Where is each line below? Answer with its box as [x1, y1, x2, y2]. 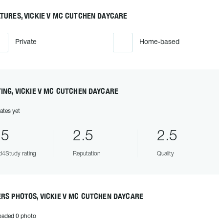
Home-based [139, 39, 179, 45]
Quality [156, 151, 174, 156]
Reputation [72, 151, 100, 156]
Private [15, 39, 37, 45]
